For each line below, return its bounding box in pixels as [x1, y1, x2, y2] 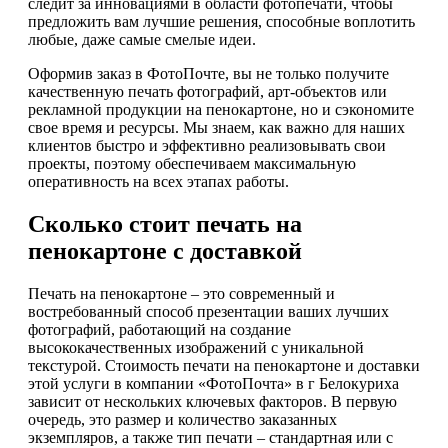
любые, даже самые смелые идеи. [28, 31, 256, 49]
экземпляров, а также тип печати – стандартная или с [28, 428, 393, 446]
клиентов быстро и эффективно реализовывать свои [28, 137, 386, 155]
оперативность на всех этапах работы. [28, 173, 289, 191]
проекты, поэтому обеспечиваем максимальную [28, 155, 356, 173]
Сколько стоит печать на [28, 211, 302, 238]
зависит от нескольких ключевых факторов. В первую [28, 392, 397, 410]
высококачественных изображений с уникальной [28, 338, 364, 356]
